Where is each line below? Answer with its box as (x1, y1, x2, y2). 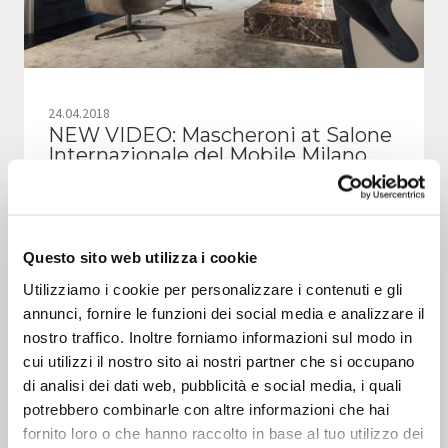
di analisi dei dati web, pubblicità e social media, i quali (23, 376, 402, 393)
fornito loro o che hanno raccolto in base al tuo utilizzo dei (23, 424, 424, 441)
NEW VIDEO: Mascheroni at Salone (48, 123, 392, 148)
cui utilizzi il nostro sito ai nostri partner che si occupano (23, 352, 415, 369)
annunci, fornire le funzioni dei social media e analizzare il (23, 304, 425, 321)
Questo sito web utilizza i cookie (23, 248, 258, 266)
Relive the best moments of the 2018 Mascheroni (48, 244, 341, 263)
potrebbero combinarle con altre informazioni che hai (23, 400, 389, 417)
